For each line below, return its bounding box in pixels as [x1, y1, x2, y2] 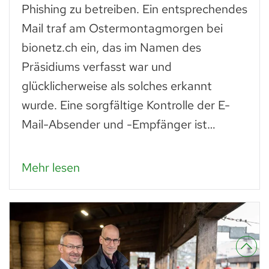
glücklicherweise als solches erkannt [22, 78, 212, 94]
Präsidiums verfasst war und [22, 59, 172, 75]
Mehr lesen [22, 160, 80, 176]
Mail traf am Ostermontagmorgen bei [22, 20, 223, 37]
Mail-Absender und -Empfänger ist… [22, 116, 216, 133]
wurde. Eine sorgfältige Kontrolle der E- [22, 97, 230, 113]
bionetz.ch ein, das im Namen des [22, 40, 201, 56]
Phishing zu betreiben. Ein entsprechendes [22, 1, 247, 17]
